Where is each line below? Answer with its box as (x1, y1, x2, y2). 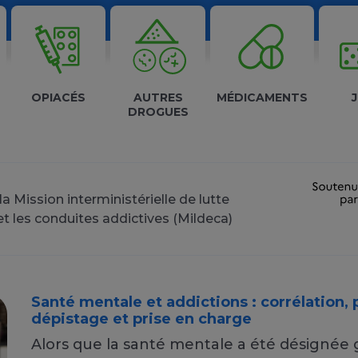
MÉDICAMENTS (217, 90, 308, 105)
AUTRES (133, 90, 183, 105)
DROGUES (127, 105, 189, 119)
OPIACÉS (31, 90, 86, 105)
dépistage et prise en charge (31, 310, 252, 328)
